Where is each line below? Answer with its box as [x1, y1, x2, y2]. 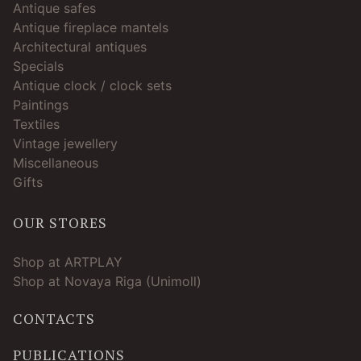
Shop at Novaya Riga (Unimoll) [13, 272, 202, 289]
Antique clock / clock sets [13, 77, 172, 93]
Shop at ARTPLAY [13, 253, 123, 270]
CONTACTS [13, 309, 96, 328]
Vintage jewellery [13, 135, 118, 151]
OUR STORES [13, 213, 108, 232]
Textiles [13, 115, 60, 132]
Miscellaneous [13, 154, 99, 171]
